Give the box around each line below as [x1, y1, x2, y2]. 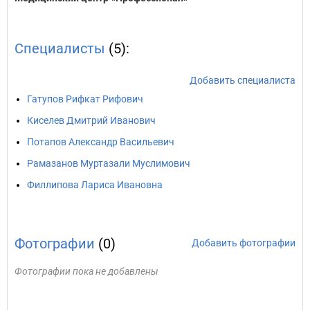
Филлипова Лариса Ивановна [27, 179, 163, 190]
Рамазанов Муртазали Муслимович [27, 158, 190, 169]
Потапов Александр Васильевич [27, 136, 174, 147]
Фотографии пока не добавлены [15, 266, 158, 277]
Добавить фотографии [192, 237, 295, 248]
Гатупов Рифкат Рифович [27, 93, 143, 104]
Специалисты [15, 40, 105, 57]
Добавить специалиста [190, 75, 295, 86]
